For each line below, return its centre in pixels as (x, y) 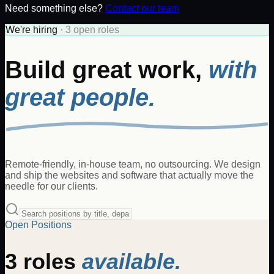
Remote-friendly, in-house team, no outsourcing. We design (133, 165)
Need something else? (54, 8)
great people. (80, 98)
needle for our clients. (51, 187)
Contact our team (142, 8)
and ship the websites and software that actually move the (129, 176)
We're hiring (31, 30)
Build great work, (103, 70)
